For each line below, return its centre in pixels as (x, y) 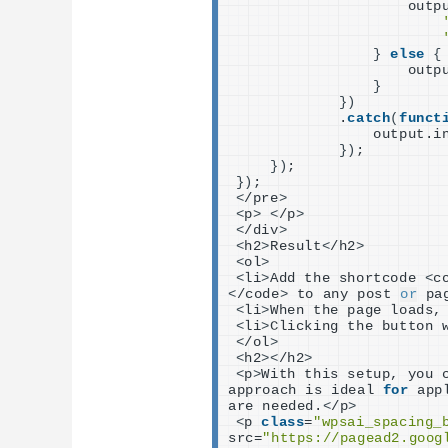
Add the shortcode (347, 278)
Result (296, 246)
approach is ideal (305, 390)
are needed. (275, 406)
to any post (344, 294)
